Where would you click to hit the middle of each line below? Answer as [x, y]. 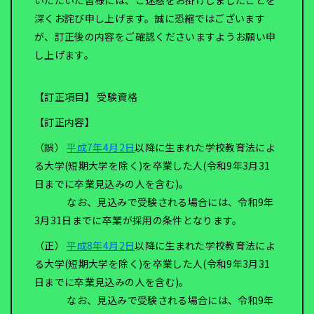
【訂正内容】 [65, 122]
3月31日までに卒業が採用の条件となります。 [138, 220]
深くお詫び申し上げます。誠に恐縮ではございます [150, 18]
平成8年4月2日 [101, 245]
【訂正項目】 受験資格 [86, 97]
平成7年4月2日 [101, 147]
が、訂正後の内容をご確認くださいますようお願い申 [155, 36]
